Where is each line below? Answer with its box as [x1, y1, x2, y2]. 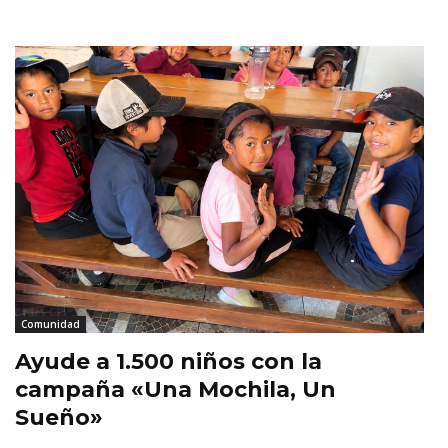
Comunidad [21, 316, 80, 331]
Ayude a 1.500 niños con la [15, 347, 322, 375]
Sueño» [15, 403, 103, 431]
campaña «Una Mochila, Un [15, 375, 336, 403]
